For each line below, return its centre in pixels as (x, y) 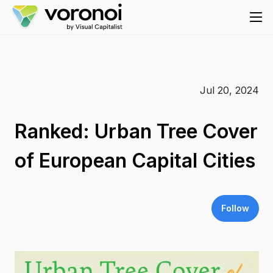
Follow (235, 208)
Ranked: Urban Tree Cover (136, 131)
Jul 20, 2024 (229, 90)
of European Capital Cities (135, 161)
